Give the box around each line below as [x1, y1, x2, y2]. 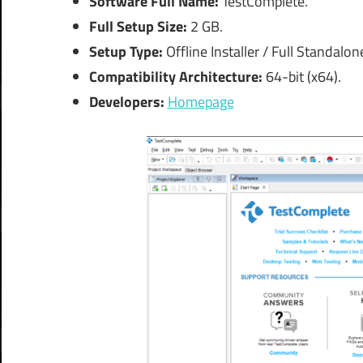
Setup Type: [88, 40, 166, 62]
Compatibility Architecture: [88, 65, 263, 88]
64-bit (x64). [262, 65, 341, 88]
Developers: [88, 90, 164, 113]
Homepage [167, 90, 234, 113]
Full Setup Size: [88, 15, 190, 37]
